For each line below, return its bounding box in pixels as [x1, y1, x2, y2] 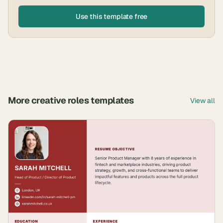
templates [89, 94, 134, 106]
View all [190, 96, 215, 105]
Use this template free [75, 11, 148, 21]
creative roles [31, 94, 89, 106]
